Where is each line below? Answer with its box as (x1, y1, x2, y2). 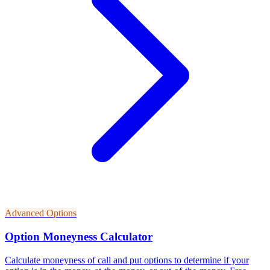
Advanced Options (5, 208, 77, 219)
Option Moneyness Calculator (5, 230, 152, 243)
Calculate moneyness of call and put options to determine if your (5, 254, 249, 265)
